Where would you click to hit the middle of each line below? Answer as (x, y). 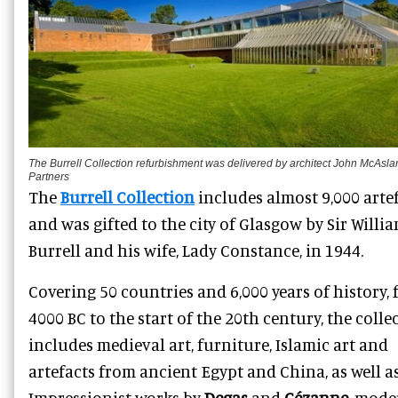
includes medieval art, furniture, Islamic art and (208, 344)
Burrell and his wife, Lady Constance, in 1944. (196, 250)
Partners (49, 176)
